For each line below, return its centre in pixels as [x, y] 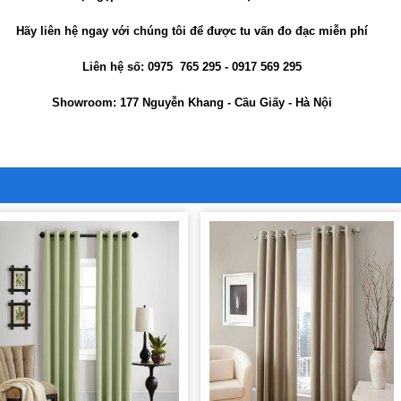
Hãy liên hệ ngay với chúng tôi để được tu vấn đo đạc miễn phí [192, 31]
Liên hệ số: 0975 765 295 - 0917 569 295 [192, 67]
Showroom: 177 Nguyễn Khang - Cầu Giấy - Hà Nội [192, 103]
